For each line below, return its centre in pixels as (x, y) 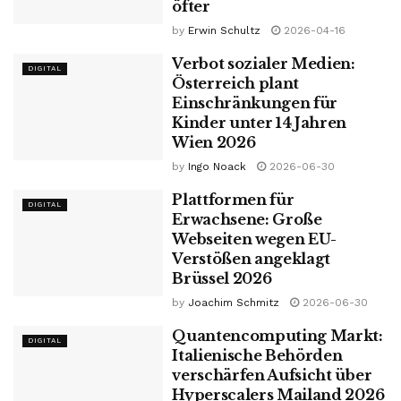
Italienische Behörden (257, 355)
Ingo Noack (218, 166)
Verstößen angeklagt (252, 258)
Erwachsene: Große (247, 219)
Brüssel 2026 (222, 278)
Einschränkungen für (255, 102)
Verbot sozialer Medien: (264, 63)
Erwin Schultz (225, 30)
